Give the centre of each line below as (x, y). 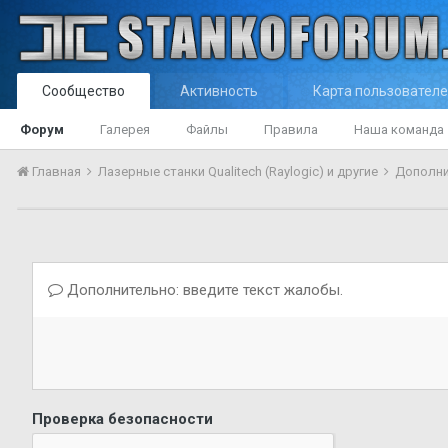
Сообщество (83, 91)
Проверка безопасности (122, 419)
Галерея (125, 129)
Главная (56, 171)
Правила (291, 129)
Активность (219, 91)
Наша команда (399, 129)
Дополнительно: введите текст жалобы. (203, 290)
